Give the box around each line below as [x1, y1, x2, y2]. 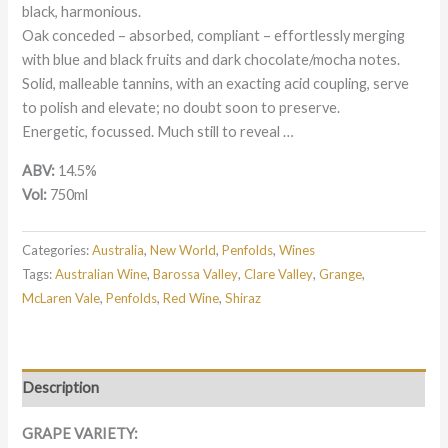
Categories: [22, 242, 93, 259]
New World [150, 242, 217, 259]
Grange [319, 266, 363, 283]
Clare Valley [244, 266, 314, 283]
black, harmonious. [22, 3, 142, 21]
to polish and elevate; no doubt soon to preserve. [22, 99, 341, 117]
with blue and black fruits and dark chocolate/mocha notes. [22, 51, 401, 69]
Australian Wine [55, 266, 148, 283]
